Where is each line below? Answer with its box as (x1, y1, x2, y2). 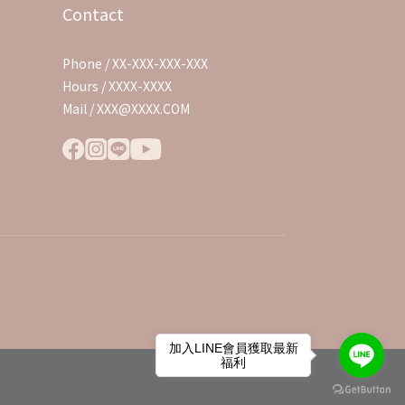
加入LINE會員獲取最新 (168, 340, 298, 355)
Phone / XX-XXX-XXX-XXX (61, 53, 208, 72)
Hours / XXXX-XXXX (61, 76, 172, 95)
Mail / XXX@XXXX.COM (61, 99, 190, 118)
